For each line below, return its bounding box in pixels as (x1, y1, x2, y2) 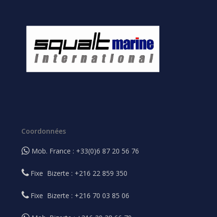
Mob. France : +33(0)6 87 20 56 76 (30, 146, 139, 155)
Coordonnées (21, 126, 66, 136)
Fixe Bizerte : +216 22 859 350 (29, 168, 128, 178)
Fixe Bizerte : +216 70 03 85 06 (29, 190, 130, 200)
